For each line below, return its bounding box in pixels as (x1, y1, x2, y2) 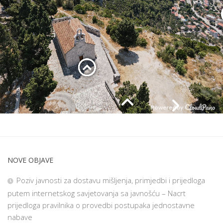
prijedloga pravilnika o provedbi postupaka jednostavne (7, 200, 195, 210)
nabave (7, 212, 32, 222)
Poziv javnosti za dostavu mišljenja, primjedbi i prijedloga (16, 175, 205, 185)
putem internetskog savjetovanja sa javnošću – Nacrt (7, 188, 186, 198)
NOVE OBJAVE (7, 155, 53, 165)
